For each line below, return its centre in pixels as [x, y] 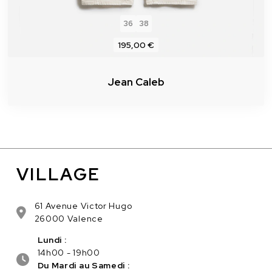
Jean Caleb [136, 82]
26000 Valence [69, 219]
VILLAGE [59, 175]
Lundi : [52, 240]
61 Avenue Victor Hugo [83, 206]
